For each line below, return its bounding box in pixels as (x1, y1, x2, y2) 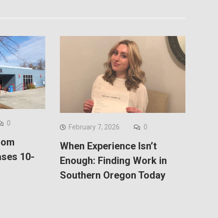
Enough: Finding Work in (59, 154, 167, 166)
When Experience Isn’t (59, 140, 157, 152)
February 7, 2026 (68, 123, 120, 131)
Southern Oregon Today (59, 169, 165, 181)
